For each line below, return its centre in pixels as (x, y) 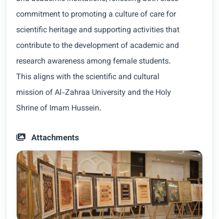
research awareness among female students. (93, 62)
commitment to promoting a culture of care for (96, 15)
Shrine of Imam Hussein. (59, 109)
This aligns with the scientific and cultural (88, 78)
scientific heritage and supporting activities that (98, 31)
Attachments (54, 139)
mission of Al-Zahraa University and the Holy (94, 93)
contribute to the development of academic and (98, 46)
